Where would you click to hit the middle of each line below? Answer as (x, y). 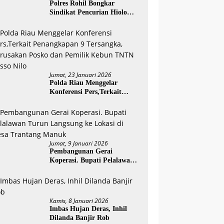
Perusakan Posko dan (82, 110)
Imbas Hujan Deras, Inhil (88, 209)
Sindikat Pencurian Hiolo (88, 12)
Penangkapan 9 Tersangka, (91, 101)
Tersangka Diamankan (84, 30)
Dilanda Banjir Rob (81, 218)
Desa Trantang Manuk (84, 178)
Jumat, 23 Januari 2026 (81, 75)
